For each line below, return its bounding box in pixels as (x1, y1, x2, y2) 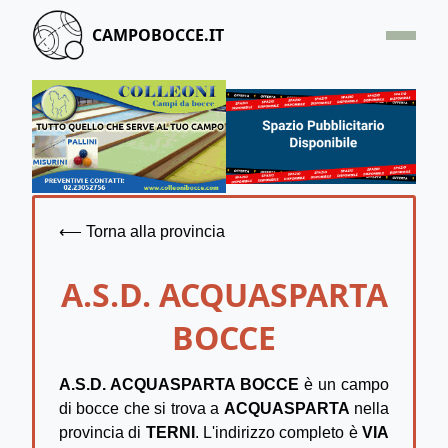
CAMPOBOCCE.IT (92, 24, 224, 46)
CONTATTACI (182, 210, 266, 229)
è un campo (299, 375, 389, 393)
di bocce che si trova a (59, 399, 224, 417)
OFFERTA (195, 129, 253, 148)
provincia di (59, 423, 146, 441)
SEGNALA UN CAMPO (155, 171, 293, 190)
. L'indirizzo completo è (194, 423, 363, 441)
